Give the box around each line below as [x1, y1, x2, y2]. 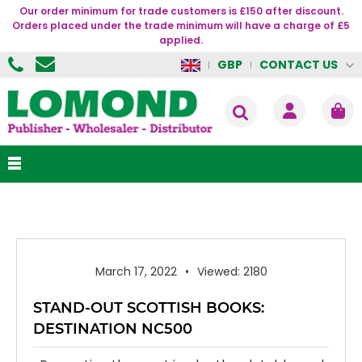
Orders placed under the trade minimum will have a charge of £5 [12, 19, 350, 32]
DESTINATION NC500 [33, 319, 192, 338]
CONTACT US [259, 56, 338, 73]
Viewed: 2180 [196, 263, 267, 280]
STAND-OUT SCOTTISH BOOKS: [33, 298, 264, 317]
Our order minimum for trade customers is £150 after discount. [19, 4, 343, 18]
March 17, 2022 [95, 263, 177, 280]
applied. [159, 33, 203, 47]
